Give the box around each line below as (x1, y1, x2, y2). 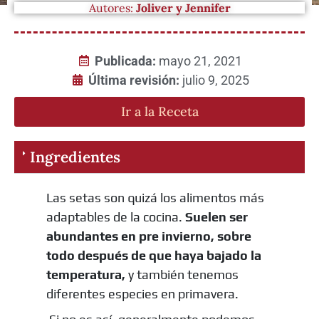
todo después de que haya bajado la (46, 247, 261, 263)
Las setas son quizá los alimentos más (46, 189, 264, 205)
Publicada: (95, 53, 159, 68)
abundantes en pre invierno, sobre (46, 228, 251, 244)
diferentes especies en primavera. (46, 286, 239, 301)
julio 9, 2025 (182, 72, 249, 88)
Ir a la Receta (120, 103, 199, 120)
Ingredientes (30, 147, 120, 167)
